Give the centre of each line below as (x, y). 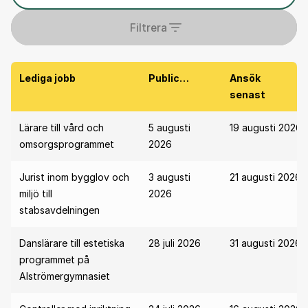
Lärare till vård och (62, 128)
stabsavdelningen (59, 210)
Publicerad (184, 78)
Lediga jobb (47, 78)
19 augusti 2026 (266, 128)
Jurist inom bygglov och (74, 177)
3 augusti (169, 177)
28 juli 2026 (175, 243)
